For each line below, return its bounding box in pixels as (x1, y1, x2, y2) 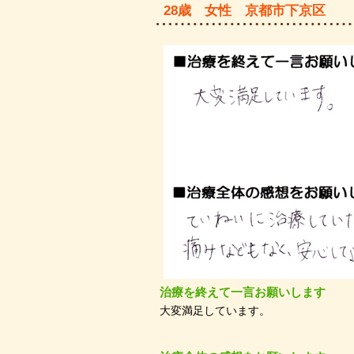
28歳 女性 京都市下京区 (164, 3, 326, 18)
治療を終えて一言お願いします (160, 286, 326, 299)
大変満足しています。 (160, 304, 270, 317)
